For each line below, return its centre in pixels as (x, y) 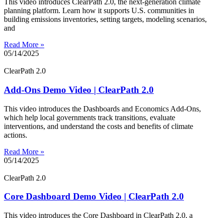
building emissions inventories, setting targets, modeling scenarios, (105, 19)
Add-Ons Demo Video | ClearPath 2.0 (79, 90)
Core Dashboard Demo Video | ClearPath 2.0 (94, 197)
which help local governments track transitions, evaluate (90, 117)
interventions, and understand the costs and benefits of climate (99, 126)
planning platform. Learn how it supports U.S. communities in (99, 11)
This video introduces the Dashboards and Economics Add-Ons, (102, 109)
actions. (16, 135)
